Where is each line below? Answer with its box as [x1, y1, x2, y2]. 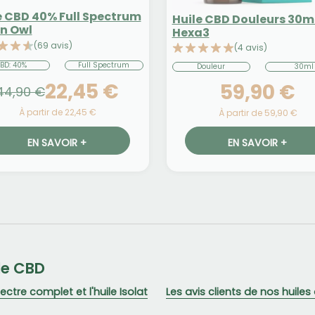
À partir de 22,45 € [18, 106, 96, 119]
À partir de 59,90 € [218, 106, 297, 119]
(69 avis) [33, 39, 72, 52]
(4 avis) [233, 41, 267, 53]
